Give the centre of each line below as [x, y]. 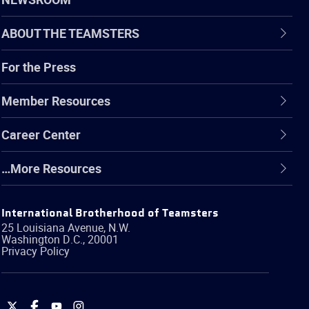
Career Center [41, 134]
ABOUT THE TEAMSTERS [70, 33]
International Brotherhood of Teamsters [110, 213]
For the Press [39, 67]
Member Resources [56, 100]
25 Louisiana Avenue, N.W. [66, 227]
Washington [32, 239]
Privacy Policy [36, 251]
